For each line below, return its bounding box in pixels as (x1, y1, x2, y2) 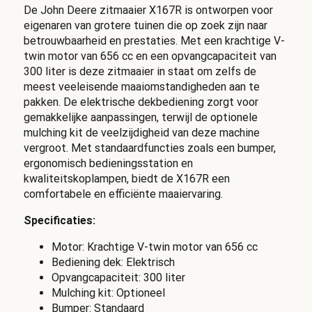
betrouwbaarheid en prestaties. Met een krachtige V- (23, 34, 285, 48)
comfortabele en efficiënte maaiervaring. (23, 187, 223, 201)
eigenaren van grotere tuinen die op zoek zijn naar (23, 19, 267, 33)
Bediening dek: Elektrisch (51, 256, 175, 270)
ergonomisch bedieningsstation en (23, 157, 193, 171)
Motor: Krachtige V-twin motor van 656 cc (51, 240, 258, 254)
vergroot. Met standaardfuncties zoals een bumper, (23, 141, 276, 155)
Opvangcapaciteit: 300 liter (51, 271, 185, 285)
